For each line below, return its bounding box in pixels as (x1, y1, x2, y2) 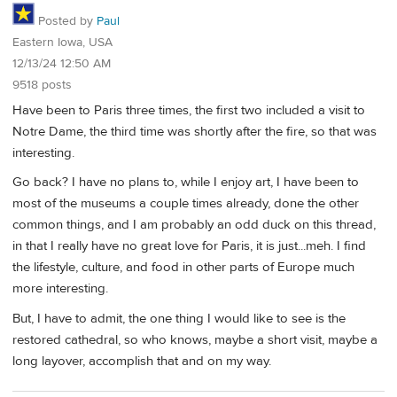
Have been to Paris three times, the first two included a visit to (12, 102, 365, 120)
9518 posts (12, 77, 72, 94)
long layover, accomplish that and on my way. (12, 352, 271, 370)
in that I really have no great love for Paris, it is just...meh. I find (12, 237, 366, 255)
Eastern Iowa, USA (12, 35, 113, 51)
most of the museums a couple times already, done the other (12, 195, 359, 213)
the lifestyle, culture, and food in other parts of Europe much (12, 259, 354, 276)
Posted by (35, 13, 97, 30)
